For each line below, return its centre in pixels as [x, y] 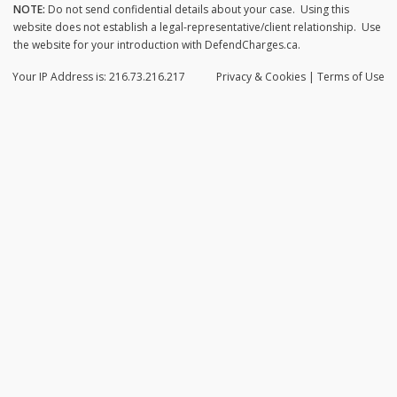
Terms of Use [351, 76]
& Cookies [280, 76]
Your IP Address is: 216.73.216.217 [99, 76]
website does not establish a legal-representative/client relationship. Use [197, 27]
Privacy [235, 76]
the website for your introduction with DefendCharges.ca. [158, 44]
